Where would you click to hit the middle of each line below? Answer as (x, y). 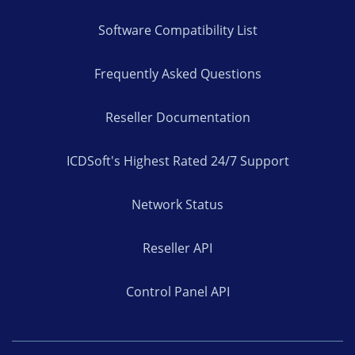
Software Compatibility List (177, 30)
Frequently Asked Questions (177, 73)
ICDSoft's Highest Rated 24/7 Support (177, 160)
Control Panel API (177, 291)
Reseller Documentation (177, 117)
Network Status (177, 204)
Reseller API (177, 248)
